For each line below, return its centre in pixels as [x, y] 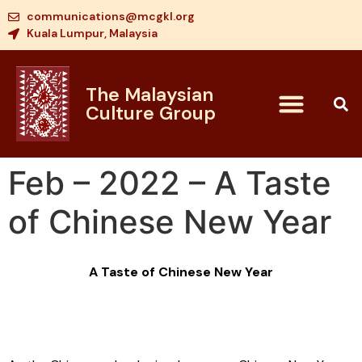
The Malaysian [149, 94]
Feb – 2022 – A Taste [170, 183]
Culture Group [150, 113]
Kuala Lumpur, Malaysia [92, 33]
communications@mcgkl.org [110, 16]
